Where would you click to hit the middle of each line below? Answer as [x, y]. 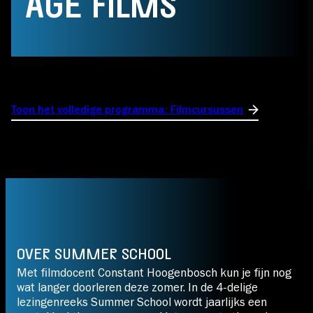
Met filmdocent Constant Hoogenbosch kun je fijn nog [154, 273]
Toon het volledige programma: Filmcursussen [127, 109]
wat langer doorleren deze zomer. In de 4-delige [137, 287]
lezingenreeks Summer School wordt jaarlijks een [142, 302]
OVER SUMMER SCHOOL [94, 255]
